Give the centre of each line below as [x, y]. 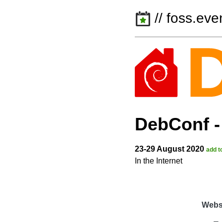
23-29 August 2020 [170, 149]
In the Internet [159, 161]
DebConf [172, 124]
